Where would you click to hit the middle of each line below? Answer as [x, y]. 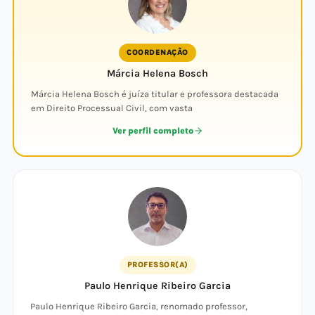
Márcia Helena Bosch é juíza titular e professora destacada [155, 94]
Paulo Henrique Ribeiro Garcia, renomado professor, [139, 306]
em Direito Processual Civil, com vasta [112, 108]
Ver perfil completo [153, 131]
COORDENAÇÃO [157, 52]
